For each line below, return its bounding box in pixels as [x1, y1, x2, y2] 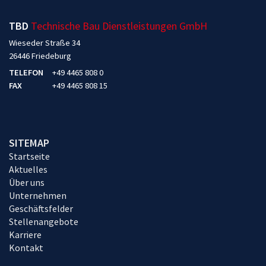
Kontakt [9, 242, 43, 254]
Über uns [9, 176, 45, 189]
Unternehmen [9, 189, 66, 202]
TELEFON [9, 67, 43, 78]
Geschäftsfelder [9, 202, 73, 215]
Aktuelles [9, 163, 47, 176]
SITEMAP [9, 136, 49, 150]
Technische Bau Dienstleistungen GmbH [31, 19, 207, 33]
